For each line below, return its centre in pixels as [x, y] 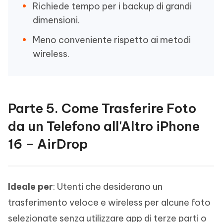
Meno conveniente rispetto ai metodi [112, 40]
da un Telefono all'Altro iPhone [104, 126]
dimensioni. [56, 20]
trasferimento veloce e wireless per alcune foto [109, 203]
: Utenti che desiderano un [108, 187]
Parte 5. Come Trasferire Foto [102, 109]
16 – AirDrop [48, 144]
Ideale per [30, 187]
